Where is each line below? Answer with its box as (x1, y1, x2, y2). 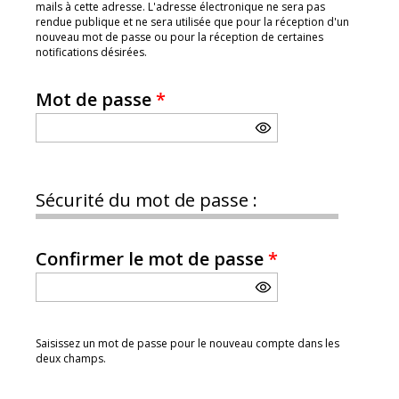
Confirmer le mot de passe (36, 247, 268, 271)
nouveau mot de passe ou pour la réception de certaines (36, 29, 323, 45)
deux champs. (36, 351, 106, 366)
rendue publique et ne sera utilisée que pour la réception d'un (36, 14, 349, 29)
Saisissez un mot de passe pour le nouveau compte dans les (36, 336, 339, 351)
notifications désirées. (36, 45, 147, 60)
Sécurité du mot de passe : (36, 188, 257, 212)
